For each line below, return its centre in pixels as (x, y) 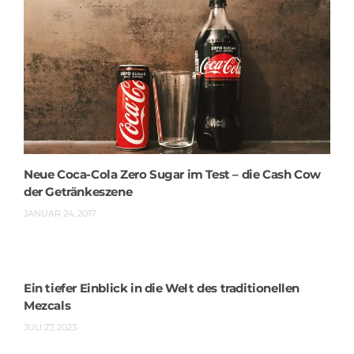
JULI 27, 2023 (50, 327)
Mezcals (47, 305)
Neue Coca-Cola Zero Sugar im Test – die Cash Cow (172, 174)
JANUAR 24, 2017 (60, 213)
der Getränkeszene (78, 191)
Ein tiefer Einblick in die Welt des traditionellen (162, 288)
